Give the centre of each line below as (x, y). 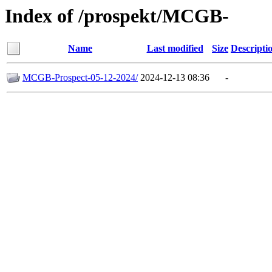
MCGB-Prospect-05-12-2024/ (80, 78)
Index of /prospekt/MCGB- (117, 16)
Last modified (175, 49)
